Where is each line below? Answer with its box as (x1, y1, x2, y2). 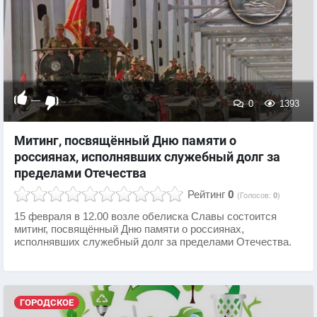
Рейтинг (188, 188, 225, 200)
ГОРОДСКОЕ (19, 296, 74, 308)
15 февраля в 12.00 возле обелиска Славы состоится (14, 210, 277, 222)
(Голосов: (237, 190, 273, 200)
